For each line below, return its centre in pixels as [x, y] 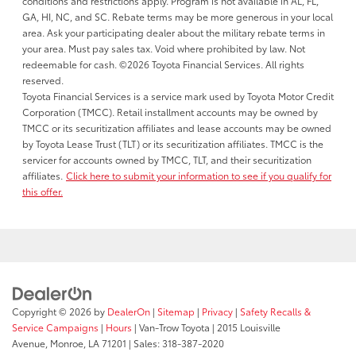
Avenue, [30, 343]
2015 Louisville [248, 327]
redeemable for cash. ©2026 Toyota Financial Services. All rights [163, 64]
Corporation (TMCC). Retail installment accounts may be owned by [170, 111]
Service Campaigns [55, 327]
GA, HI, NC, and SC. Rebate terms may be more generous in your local [178, 16]
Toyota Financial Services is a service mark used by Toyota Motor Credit [178, 95]
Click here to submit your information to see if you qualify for [199, 175]
